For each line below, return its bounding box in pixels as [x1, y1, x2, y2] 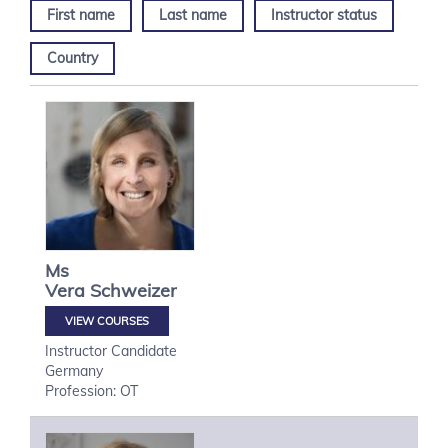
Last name [159, 6, 227, 24]
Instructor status [271, 6, 377, 24]
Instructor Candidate [45, 342, 177, 360]
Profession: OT [45, 382, 138, 400]
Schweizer [90, 279, 177, 302]
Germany [45, 362, 103, 380]
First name [47, 6, 115, 24]
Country [47, 49, 98, 67]
